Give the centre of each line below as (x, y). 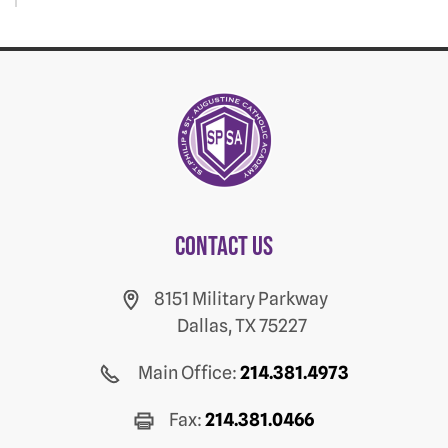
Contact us (224, 246)
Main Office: (187, 372)
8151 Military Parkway (240, 298)
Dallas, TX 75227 (241, 325)
